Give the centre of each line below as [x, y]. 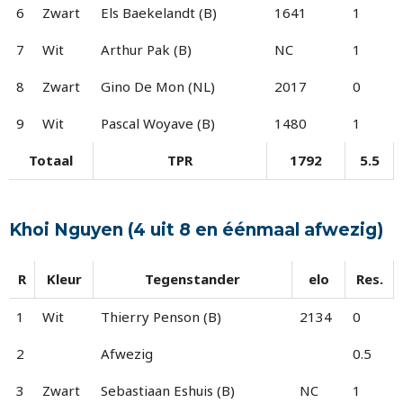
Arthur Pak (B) [146, 49]
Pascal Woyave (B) [158, 123]
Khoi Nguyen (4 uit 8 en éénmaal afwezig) [196, 230]
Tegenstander [193, 279]
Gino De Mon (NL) [158, 86]
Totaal [51, 160]
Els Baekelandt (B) [159, 12]
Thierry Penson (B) [161, 317]
